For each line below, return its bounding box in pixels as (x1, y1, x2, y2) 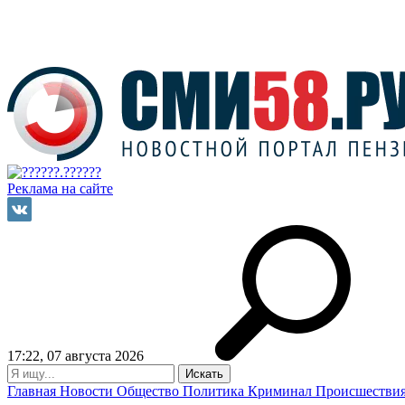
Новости (60, 383, 117, 399)
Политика (183, 383, 248, 399)
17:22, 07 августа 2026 (7, 348, 144, 363)
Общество (117, 383, 183, 399)
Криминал (248, 383, 316, 399)
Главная (7, 383, 60, 399)
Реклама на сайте (7, 181, 113, 196)
